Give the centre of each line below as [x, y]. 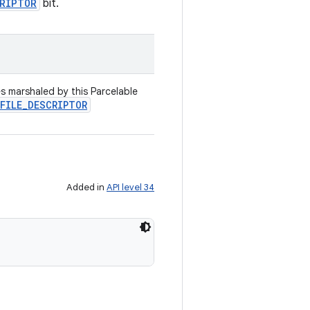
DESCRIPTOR [57, 105]
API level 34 [130, 187]
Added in [86, 187]
